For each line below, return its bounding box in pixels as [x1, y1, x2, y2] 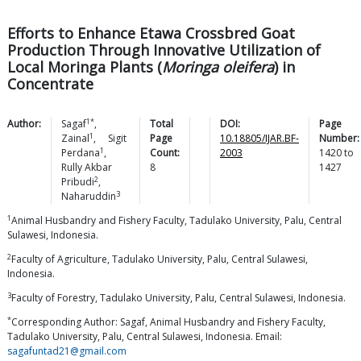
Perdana [61, 146, 100, 160]
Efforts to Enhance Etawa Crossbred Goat [7, 23, 295, 44]
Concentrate [7, 74, 93, 94]
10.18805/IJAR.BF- [220, 131, 299, 146]
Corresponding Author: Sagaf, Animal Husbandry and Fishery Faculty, [11, 315, 326, 330]
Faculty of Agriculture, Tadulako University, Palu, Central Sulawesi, [11, 252, 308, 267]
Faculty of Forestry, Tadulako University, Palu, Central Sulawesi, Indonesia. [11, 291, 346, 305]
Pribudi [61, 175, 94, 189]
